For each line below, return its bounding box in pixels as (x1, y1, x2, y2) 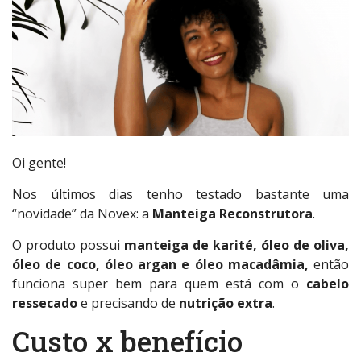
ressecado (12, 294, 77, 313)
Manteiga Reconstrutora (152, 205, 313, 223)
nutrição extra (176, 294, 272, 313)
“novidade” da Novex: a (12, 205, 152, 223)
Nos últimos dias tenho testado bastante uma (12, 185, 349, 204)
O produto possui (12, 236, 124, 255)
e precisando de (77, 294, 176, 313)
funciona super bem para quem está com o (12, 275, 299, 293)
